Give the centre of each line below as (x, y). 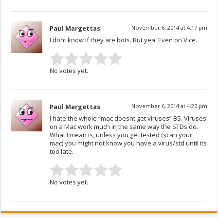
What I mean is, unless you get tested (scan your (121, 135)
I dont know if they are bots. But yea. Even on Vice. (124, 40)
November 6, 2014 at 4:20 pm (169, 106)
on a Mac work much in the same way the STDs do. (124, 127)
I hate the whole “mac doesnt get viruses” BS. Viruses (128, 118)
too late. (62, 152)
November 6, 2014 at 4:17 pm (169, 28)
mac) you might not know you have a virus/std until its (128, 143)
